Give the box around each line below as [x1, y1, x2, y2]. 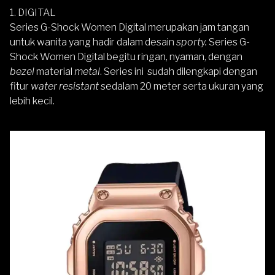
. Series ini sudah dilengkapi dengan [100, 65, 257, 77]
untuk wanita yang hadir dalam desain [10, 36, 176, 48]
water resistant [31, 80, 99, 92]
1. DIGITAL [10, 6, 56, 18]
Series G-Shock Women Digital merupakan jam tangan [10, 21, 249, 33]
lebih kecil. [10, 95, 55, 107]
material [34, 65, 74, 77]
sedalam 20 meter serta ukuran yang [99, 80, 263, 92]
